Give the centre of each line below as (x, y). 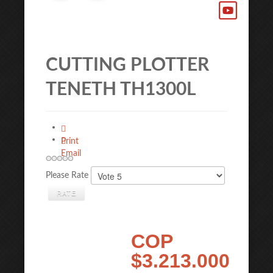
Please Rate (67, 175)
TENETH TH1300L (121, 90)
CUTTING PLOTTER (127, 65)
